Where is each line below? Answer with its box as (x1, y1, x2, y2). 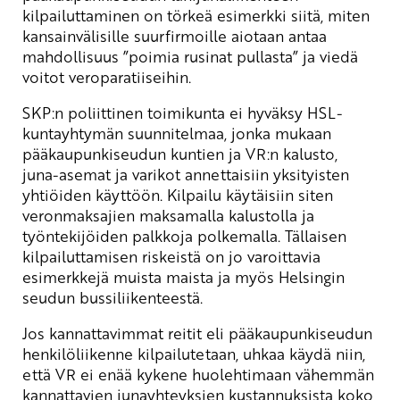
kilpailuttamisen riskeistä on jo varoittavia (22, 245, 321, 267)
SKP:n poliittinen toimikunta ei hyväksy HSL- (22, 101, 343, 123)
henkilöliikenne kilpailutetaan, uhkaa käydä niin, (22, 342, 365, 364)
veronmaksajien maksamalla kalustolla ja (22, 204, 314, 226)
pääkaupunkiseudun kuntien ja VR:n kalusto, (22, 142, 337, 164)
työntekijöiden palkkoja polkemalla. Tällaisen (22, 224, 346, 246)
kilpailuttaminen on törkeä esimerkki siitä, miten (22, 4, 370, 26)
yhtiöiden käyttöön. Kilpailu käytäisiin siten (22, 183, 333, 205)
